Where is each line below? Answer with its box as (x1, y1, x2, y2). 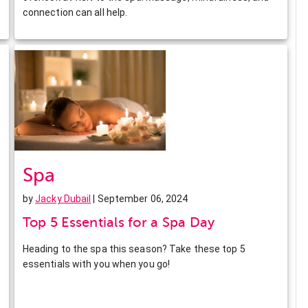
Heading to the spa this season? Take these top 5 (22, 243, 245, 254)
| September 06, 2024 (91, 192, 188, 204)
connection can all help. (22, 6, 128, 18)
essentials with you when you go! (22, 258, 170, 269)
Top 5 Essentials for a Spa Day (22, 214, 215, 230)
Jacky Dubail (35, 192, 91, 204)
